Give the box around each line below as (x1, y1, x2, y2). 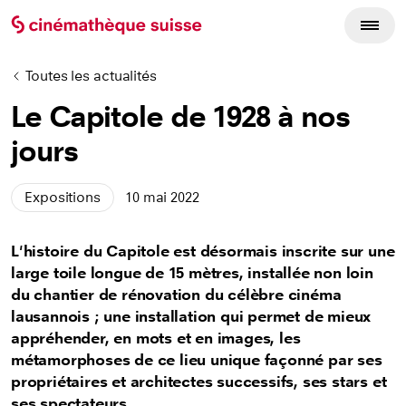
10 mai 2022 (124, 188, 199, 206)
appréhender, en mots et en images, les (11, 329, 301, 348)
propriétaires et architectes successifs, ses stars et (11, 372, 387, 391)
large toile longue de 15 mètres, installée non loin (11, 264, 373, 283)
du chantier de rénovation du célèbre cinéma (11, 285, 342, 304)
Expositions (24, 188, 101, 206)
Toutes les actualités (25, 67, 157, 84)
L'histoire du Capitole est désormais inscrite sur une (11, 242, 395, 261)
